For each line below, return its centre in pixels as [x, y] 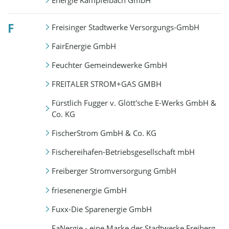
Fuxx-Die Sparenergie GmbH [101, 209]
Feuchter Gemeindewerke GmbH [109, 65]
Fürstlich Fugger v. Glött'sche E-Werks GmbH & [134, 103]
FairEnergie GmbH [84, 46]
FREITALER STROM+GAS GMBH [106, 84]
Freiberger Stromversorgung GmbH [114, 171]
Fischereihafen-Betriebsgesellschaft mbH [123, 152]
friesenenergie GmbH [89, 190]
